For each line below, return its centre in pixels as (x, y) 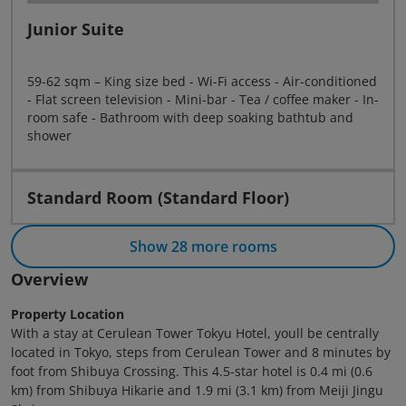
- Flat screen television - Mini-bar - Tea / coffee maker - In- (203, 99)
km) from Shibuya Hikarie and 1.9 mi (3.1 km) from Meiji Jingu (197, 390)
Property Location (68, 314)
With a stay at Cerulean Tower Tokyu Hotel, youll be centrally (195, 333)
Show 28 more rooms (203, 246)
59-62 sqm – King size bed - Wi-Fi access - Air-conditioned (202, 81)
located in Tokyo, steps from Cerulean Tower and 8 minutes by (201, 352)
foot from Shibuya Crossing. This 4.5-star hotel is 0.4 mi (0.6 (192, 371)
